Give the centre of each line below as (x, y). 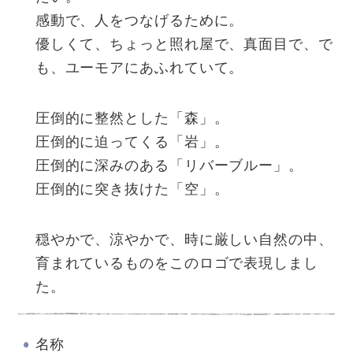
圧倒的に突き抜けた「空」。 (132, 189)
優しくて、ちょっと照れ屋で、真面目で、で (184, 44)
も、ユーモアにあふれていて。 (139, 67)
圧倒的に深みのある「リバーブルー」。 (169, 165)
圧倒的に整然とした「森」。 (132, 118)
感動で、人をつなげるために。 (139, 20)
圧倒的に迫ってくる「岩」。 (132, 141)
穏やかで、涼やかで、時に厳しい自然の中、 (184, 240)
